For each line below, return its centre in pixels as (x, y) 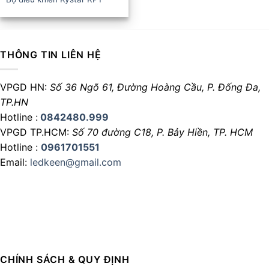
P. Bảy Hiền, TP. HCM (205, 132)
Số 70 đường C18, (114, 132)
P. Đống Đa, (234, 87)
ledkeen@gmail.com (76, 162)
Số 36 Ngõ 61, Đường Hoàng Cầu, (128, 87)
